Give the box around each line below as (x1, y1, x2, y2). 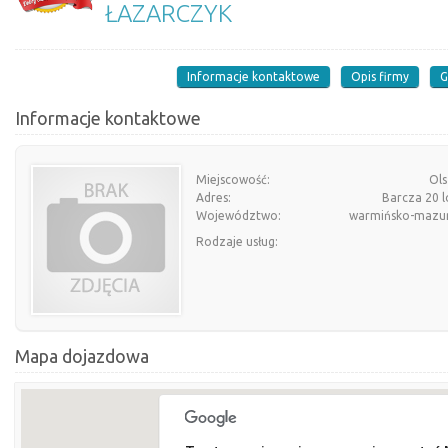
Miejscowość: (196, 173, 270, 186)
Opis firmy (351, 70, 409, 83)
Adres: (196, 191, 231, 204)
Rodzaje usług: (196, 235, 278, 248)
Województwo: (196, 209, 281, 222)
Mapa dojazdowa (15, 346, 149, 366)
